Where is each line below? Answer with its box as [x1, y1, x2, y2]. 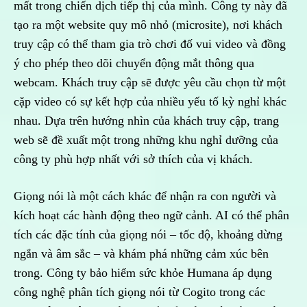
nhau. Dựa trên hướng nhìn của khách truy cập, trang [14, 114, 279, 128]
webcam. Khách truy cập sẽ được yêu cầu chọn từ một [14, 75, 286, 90]
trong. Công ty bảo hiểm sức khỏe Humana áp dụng [14, 266, 272, 280]
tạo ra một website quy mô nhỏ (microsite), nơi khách [14, 18, 282, 32]
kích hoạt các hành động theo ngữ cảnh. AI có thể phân [14, 208, 289, 223]
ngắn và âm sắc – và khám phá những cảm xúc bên [14, 247, 269, 261]
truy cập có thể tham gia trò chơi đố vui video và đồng [14, 37, 286, 51]
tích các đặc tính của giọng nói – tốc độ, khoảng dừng [14, 228, 282, 242]
